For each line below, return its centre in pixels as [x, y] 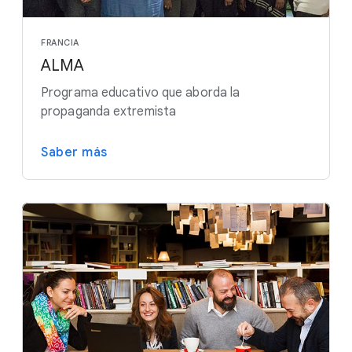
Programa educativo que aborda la [141, 92]
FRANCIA [60, 42]
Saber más [74, 152]
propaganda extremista [109, 111]
